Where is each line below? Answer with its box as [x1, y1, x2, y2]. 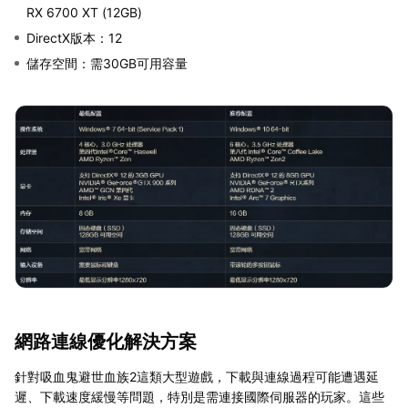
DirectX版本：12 [26, 30, 122, 46]
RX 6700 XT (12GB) [26, 5, 142, 20]
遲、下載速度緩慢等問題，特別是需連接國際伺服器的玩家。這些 [15, 389, 384, 405]
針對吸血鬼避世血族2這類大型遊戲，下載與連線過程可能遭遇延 [15, 369, 379, 385]
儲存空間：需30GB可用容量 [26, 56, 188, 71]
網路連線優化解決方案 [15, 331, 197, 353]
